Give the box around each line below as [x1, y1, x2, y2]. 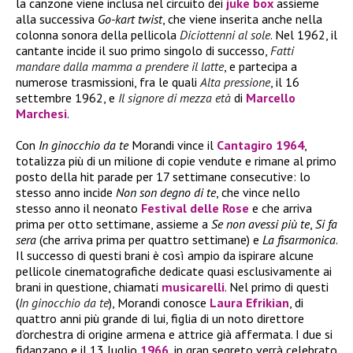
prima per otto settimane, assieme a [16, 215, 211, 232]
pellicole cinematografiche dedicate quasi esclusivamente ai [16, 262, 332, 279]
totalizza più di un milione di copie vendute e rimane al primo [16, 152, 336, 169]
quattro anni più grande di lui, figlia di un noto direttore [16, 310, 304, 326]
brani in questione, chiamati [16, 278, 162, 295]
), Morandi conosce [109, 294, 210, 310]
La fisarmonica [262, 231, 336, 247]
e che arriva [249, 199, 312, 216]
